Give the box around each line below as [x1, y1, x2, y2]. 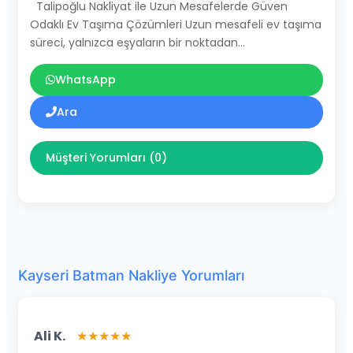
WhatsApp [55, 71, 116, 87]
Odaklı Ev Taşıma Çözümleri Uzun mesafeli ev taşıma [30, 16, 321, 32]
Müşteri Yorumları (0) [46, 149, 167, 165]
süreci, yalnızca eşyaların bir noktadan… [30, 34, 245, 50]
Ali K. [34, 326, 65, 345]
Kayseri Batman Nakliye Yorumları [18, 266, 244, 284]
